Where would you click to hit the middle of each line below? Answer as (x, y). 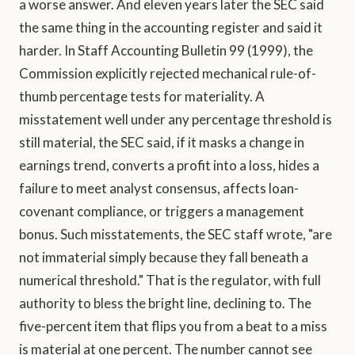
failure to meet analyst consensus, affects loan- (159, 189)
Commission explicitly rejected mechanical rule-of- (168, 74)
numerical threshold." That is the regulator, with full (170, 281)
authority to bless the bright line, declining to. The (165, 303)
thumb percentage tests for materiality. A (142, 97)
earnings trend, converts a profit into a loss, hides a (169, 166)
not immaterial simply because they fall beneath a (164, 258)
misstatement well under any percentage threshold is (176, 120)
